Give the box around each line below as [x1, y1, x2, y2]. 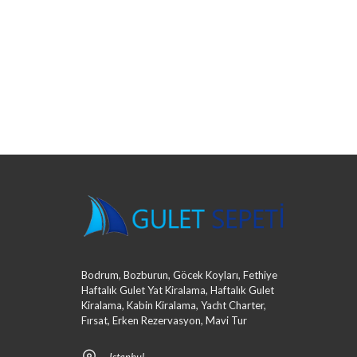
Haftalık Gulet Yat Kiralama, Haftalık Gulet [81, 284, 274, 297]
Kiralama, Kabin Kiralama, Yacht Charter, [81, 299, 266, 312]
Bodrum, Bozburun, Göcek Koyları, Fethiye [81, 269, 277, 282]
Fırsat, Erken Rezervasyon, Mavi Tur [81, 314, 247, 328]
